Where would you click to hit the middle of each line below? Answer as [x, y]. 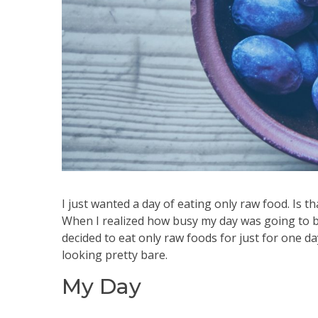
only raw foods [178, 238]
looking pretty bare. [115, 255]
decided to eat [100, 238]
